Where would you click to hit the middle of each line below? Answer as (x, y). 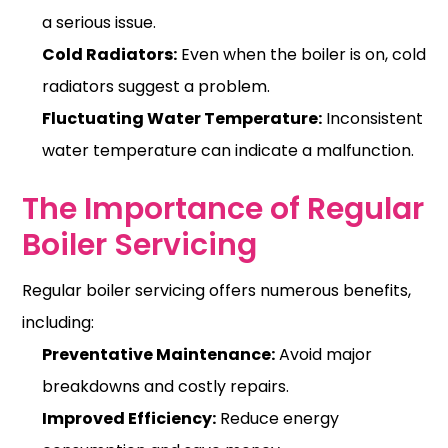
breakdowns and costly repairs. (165, 386)
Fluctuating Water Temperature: (182, 118)
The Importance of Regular (223, 208)
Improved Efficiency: (129, 418)
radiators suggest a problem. (156, 86)
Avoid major (323, 354)
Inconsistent (372, 118)
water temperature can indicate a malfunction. (228, 150)
